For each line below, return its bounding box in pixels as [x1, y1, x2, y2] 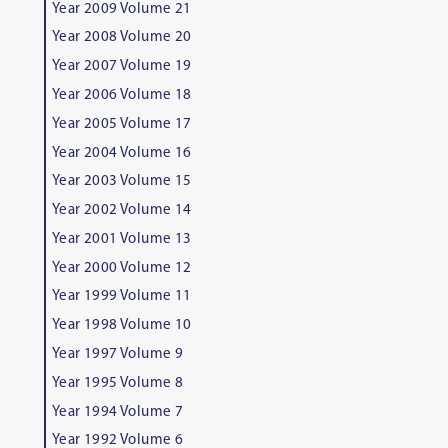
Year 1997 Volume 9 [51, 347, 184, 363]
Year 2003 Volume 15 [51, 174, 192, 190]
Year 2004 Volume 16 [51, 145, 192, 161]
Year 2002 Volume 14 [51, 203, 192, 219]
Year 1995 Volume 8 [51, 375, 184, 391]
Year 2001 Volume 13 [51, 231, 192, 247]
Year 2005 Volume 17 [51, 116, 192, 132]
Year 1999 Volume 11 [51, 289, 192, 305]
